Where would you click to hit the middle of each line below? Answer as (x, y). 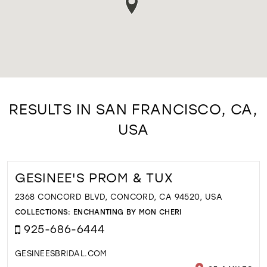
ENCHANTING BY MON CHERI (128, 211)
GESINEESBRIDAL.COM (61, 253)
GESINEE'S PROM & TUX (94, 177)
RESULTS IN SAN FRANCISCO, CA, (133, 109)
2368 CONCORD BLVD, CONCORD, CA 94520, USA (118, 197)
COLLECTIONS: (44, 211)
